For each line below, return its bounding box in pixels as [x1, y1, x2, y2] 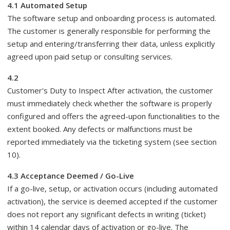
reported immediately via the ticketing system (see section [7, 137, 217, 147]
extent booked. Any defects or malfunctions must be [7, 124, 193, 134]
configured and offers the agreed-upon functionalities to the [7, 111, 220, 121]
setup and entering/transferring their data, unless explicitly [7, 39, 215, 49]
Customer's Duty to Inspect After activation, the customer [7, 85, 213, 95]
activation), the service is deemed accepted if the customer [7, 196, 218, 206]
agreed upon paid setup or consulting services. [7, 51, 172, 62]
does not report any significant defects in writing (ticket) [7, 209, 206, 219]
